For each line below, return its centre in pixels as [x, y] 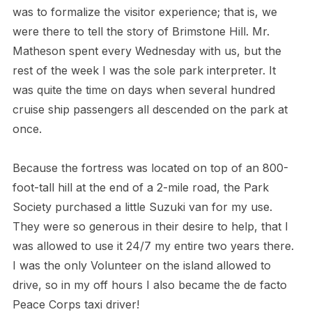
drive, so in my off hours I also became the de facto [149, 285]
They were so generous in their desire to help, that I [150, 227]
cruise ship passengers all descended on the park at [150, 110]
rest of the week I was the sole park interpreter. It [144, 71]
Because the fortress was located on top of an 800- [150, 168]
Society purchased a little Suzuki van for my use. [142, 207]
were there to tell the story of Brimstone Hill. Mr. [141, 32]
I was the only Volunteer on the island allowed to [141, 266]
